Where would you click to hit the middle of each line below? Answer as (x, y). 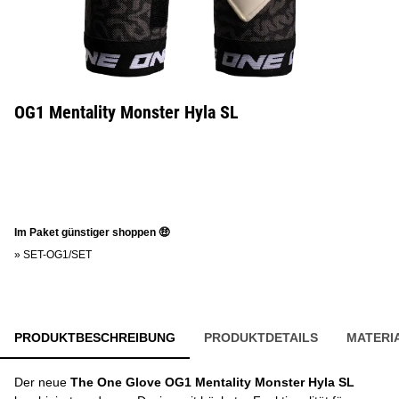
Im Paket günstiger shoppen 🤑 (92, 232)
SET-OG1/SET (57, 255)
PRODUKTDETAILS (261, 338)
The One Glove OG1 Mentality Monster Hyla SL (212, 382)
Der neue (42, 382)
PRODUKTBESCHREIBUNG (95, 338)
